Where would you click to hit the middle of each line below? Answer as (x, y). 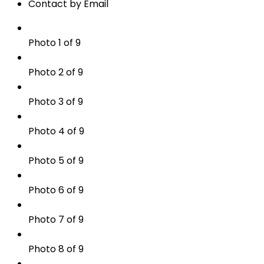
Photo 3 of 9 (56, 102)
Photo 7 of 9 (56, 220)
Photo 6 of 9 (56, 190)
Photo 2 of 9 (56, 72)
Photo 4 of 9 (56, 131)
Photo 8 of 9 (56, 249)
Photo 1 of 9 (55, 43)
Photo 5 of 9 (56, 161)
